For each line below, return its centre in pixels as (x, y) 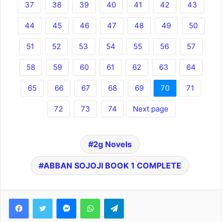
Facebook (43, 198)
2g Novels (112, 144)
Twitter (63, 198)
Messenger (93, 198)
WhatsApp (115, 198)
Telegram (138, 198)
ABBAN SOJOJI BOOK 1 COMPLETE (112, 166)
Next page (150, 109)
